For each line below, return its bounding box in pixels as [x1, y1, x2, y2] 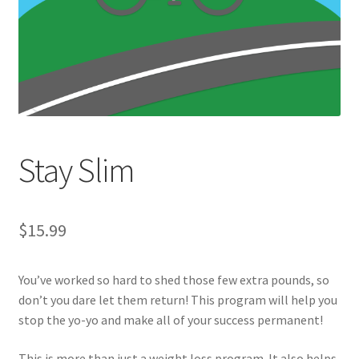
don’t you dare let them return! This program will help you [18, 292, 337, 309]
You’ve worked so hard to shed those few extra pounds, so [18, 272, 329, 288]
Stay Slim [18, 149, 135, 192]
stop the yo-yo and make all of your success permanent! [18, 312, 323, 329]
